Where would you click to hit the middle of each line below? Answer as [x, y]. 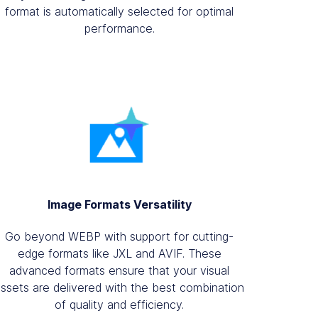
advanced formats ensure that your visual [120, 270]
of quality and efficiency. [120, 304]
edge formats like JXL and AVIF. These [119, 253]
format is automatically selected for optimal [120, 11]
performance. [119, 28]
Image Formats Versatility [119, 204]
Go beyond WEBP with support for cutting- [120, 236]
